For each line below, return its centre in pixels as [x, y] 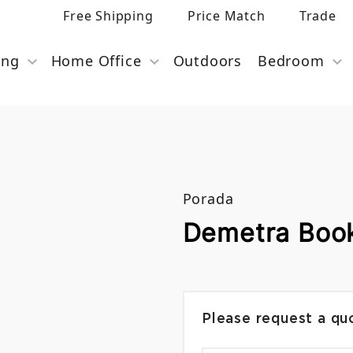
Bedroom [291, 61]
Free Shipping [108, 16]
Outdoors [207, 61]
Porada [208, 199]
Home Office [96, 61]
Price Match [226, 16]
